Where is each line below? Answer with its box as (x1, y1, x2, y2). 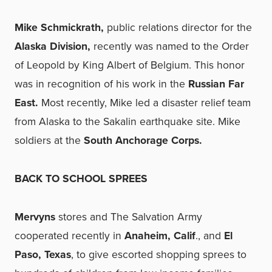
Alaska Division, (15, 38, 93, 54)
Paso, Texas (15, 246, 71, 262)
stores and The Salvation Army (58, 209, 202, 225)
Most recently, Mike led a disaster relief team (38, 95, 251, 110)
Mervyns (15, 209, 58, 225)
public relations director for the (104, 19, 252, 35)
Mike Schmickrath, (15, 19, 104, 35)
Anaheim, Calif (124, 228, 195, 243)
